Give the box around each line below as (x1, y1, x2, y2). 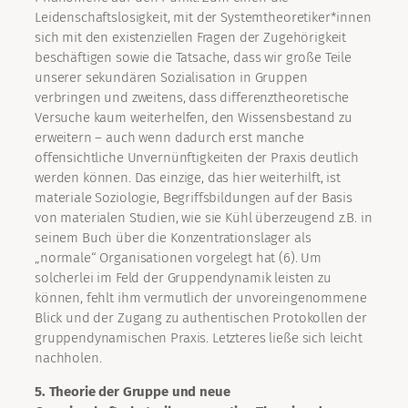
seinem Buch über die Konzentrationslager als (35, 229, 311, 247)
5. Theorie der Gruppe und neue (35, 383, 230, 401)
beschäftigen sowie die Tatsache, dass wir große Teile (35, 49, 352, 66)
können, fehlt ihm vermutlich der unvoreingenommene (35, 290, 367, 307)
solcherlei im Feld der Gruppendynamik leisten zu (35, 270, 331, 287)
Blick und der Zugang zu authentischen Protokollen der (35, 310, 368, 327)
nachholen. (35, 350, 102, 367)
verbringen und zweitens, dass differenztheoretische (35, 89, 350, 107)
